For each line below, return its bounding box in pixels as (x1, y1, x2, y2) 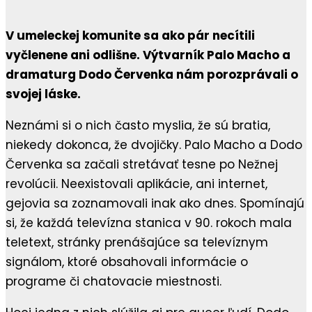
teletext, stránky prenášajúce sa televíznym (6, 234, 268, 251)
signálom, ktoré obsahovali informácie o (6, 253, 248, 271)
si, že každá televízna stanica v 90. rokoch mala (6, 214, 292, 232)
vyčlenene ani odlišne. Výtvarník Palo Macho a (6, 47, 290, 64)
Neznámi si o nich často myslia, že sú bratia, (6, 117, 270, 134)
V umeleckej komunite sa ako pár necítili (6, 27, 255, 45)
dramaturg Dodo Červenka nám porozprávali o (6, 66, 298, 84)
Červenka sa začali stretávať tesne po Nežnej (6, 156, 278, 173)
